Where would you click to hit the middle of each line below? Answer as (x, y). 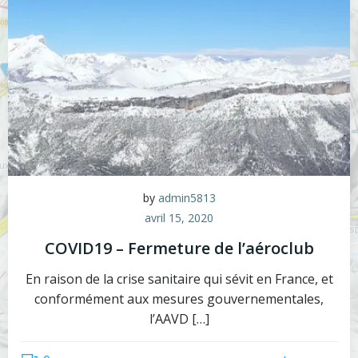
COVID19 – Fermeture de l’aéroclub (179, 248)
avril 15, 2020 (179, 217)
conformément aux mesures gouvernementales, (179, 298)
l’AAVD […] (179, 318)
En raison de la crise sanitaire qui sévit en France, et (179, 278)
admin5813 (187, 197)
